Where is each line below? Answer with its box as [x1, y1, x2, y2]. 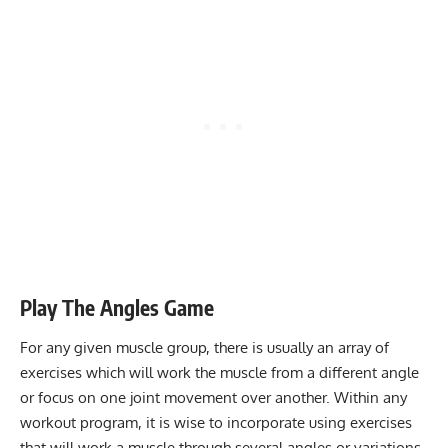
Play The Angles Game [20, 294, 214, 322]
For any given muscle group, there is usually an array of [20, 337, 389, 357]
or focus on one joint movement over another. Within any [20, 387, 407, 407]
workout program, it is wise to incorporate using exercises [20, 412, 412, 432]
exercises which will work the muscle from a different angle [20, 362, 419, 382]
